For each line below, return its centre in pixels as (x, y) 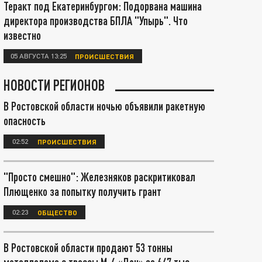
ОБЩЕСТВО (57, 212)
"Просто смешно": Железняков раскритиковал (99, 177)
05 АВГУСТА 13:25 (39, 56)
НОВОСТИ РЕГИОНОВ (54, 85)
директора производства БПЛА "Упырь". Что (96, 20)
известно (22, 35)
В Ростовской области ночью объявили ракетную (104, 106)
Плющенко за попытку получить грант (82, 191)
